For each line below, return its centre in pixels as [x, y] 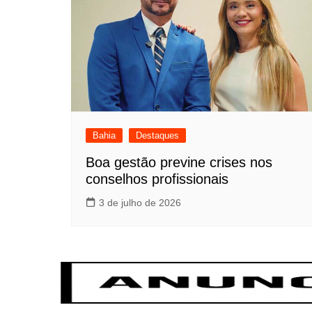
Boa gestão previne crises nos [179, 163]
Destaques [157, 136]
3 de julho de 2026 [140, 203]
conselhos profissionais [157, 179]
